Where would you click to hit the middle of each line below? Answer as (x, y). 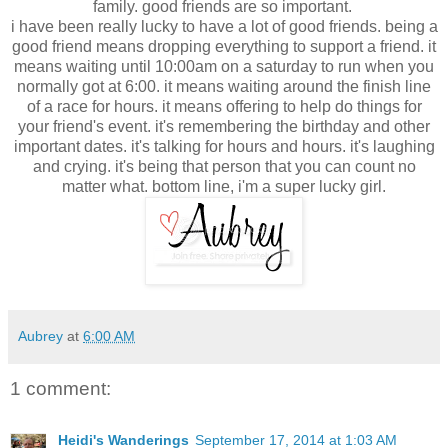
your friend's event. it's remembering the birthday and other (224, 126)
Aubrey (40, 335)
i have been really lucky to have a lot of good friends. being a (224, 26)
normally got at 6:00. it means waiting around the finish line (224, 86)
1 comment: (60, 388)
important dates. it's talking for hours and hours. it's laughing (224, 146)
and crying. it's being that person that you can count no (224, 166)
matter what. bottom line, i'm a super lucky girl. (224, 186)
